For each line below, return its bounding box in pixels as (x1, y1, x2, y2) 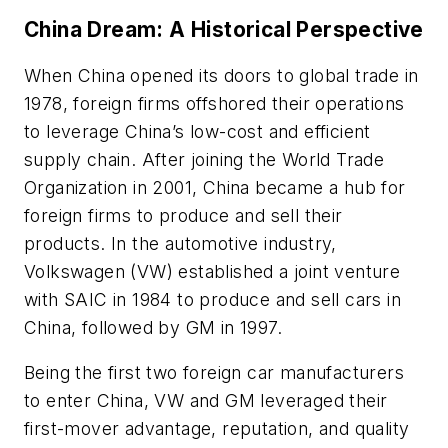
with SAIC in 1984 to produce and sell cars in (24, 288, 401, 310)
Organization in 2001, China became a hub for (24, 176, 406, 198)
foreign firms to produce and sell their (24, 204, 343, 226)
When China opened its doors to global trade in (24, 64, 419, 86)
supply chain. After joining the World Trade (24, 148, 385, 170)
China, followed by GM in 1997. (24, 316, 282, 338)
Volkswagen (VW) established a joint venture (24, 260, 401, 282)
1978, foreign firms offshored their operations (24, 92, 405, 114)
